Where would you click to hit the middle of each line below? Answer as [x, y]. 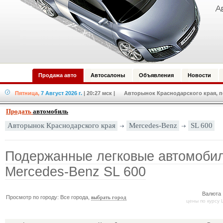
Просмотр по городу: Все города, [49, 197]
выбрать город [109, 198]
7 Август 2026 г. [61, 93]
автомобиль [51, 111]
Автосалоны [108, 75]
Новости [199, 75]
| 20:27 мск [98, 93]
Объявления [156, 75]
